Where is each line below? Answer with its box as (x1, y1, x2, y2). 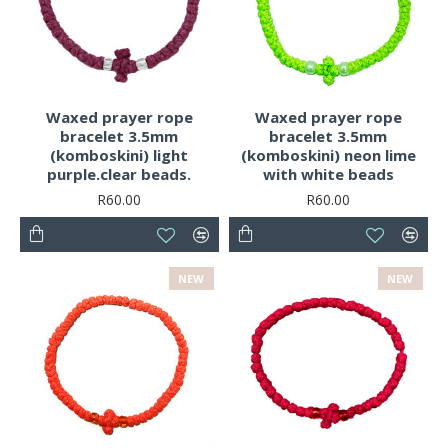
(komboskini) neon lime (240, 145, 416, 166)
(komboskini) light (50, 145, 189, 166)
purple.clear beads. (47, 164, 192, 185)
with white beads (262, 164, 394, 185)
